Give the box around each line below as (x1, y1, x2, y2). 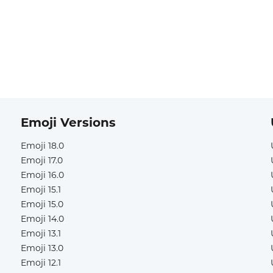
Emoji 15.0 (21, 199, 63, 210)
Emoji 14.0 (21, 213, 64, 224)
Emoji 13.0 (21, 243, 63, 253)
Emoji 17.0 (21, 155, 63, 166)
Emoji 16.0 (21, 169, 64, 180)
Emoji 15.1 (21, 184, 61, 195)
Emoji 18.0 (21, 140, 64, 151)
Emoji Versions (21, 115, 116, 130)
